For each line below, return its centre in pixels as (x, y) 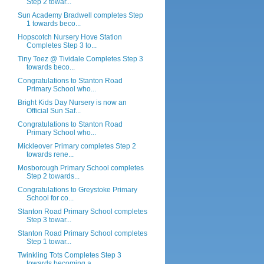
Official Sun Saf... (53, 111)
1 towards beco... (53, 24)
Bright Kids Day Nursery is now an (72, 103)
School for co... (50, 198)
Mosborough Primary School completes (80, 168)
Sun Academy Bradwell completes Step (80, 15)
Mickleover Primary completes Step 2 (77, 146)
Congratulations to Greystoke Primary (77, 190)
